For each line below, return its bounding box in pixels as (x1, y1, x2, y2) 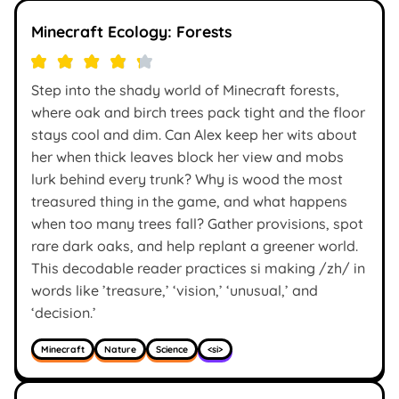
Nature (104, 343, 136, 355)
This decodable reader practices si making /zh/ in (31, 259, 365, 278)
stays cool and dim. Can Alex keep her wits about (31, 126, 357, 144)
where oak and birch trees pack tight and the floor (31, 103, 365, 122)
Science (156, 343, 188, 355)
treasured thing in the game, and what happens (31, 192, 347, 211)
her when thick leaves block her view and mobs (31, 148, 344, 167)
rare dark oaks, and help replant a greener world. (31, 237, 358, 256)
